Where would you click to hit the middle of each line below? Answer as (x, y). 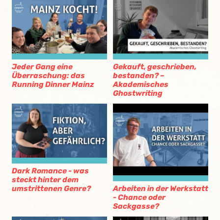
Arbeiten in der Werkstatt (161, 189)
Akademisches (141, 85)
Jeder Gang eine (42, 67)
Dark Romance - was (50, 171)
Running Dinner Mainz (53, 85)
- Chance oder (139, 198)
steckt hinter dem (45, 179)
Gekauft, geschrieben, (155, 67)
